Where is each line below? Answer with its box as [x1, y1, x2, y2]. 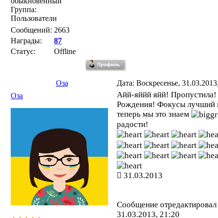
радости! [117, 120, 148, 129]
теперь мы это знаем [117, 109, 191, 119]
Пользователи [11, 14, 57, 22]
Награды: [11, 36, 42, 45]
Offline [54, 47, 76, 55]
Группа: [11, 5, 36, 14]
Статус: [11, 47, 36, 55]
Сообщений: [11, 26, 52, 34]
